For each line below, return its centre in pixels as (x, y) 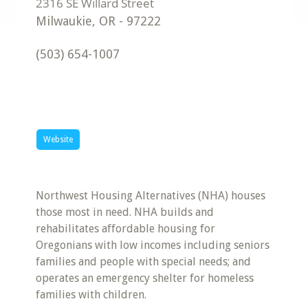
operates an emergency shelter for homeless (145, 278)
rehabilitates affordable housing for (126, 229)
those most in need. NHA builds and (125, 212)
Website (58, 140)
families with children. (91, 295)
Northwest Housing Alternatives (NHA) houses (151, 196)
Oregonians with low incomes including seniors (153, 245)
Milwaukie (64, 21)
